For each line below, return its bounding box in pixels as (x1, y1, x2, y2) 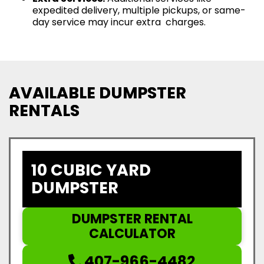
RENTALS (9, 99, 80, 121)
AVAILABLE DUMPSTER (9, 81, 186, 104)
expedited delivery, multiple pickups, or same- (32, 3, 246, 17)
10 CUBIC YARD (31, 159, 151, 181)
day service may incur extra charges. (32, 15, 206, 29)
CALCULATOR (88, 224, 176, 243)
